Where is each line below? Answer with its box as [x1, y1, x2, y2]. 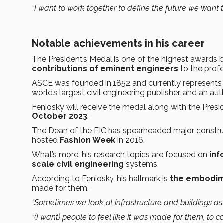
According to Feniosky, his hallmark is [32, 174, 170, 184]
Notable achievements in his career [32, 37, 205, 50]
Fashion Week [60, 135, 115, 145]
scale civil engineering [32, 159, 124, 169]
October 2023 [32, 111, 87, 121]
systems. [124, 159, 159, 169]
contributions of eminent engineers [32, 64, 178, 74]
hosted [32, 135, 60, 145]
